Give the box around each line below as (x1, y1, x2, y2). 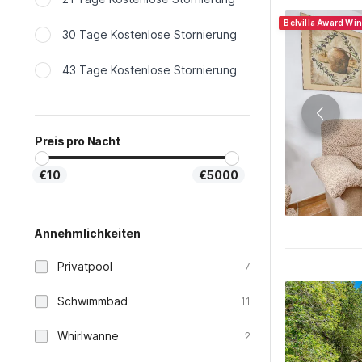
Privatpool (57, 259, 112, 273)
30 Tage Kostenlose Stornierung (62, 27, 237, 41)
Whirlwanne (57, 329, 119, 343)
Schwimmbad (57, 294, 128, 308)
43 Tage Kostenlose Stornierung (62, 63, 237, 77)
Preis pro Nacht (35, 134, 120, 148)
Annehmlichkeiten (35, 226, 141, 240)
